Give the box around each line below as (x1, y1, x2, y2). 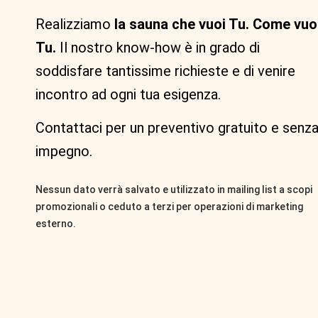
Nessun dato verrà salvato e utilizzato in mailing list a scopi (35, 183, 312, 195)
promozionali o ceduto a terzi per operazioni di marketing (35, 200, 303, 212)
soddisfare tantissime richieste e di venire (35, 62, 295, 80)
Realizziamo (35, 16, 111, 33)
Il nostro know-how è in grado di (56, 39, 260, 57)
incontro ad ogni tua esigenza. (35, 86, 221, 104)
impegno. (35, 143, 92, 160)
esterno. (35, 217, 76, 229)
